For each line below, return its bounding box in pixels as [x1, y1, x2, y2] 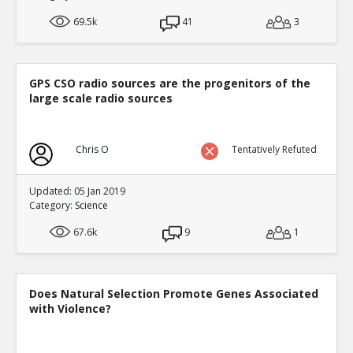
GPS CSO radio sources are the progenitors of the [29, 76, 310, 91]
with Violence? [29, 301, 111, 316]
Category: [29, 199, 75, 212]
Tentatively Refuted [232, 143, 318, 156]
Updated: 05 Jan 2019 [29, 184, 125, 198]
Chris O [75, 143, 109, 156]
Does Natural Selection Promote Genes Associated [29, 286, 318, 301]
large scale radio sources [29, 91, 173, 106]
